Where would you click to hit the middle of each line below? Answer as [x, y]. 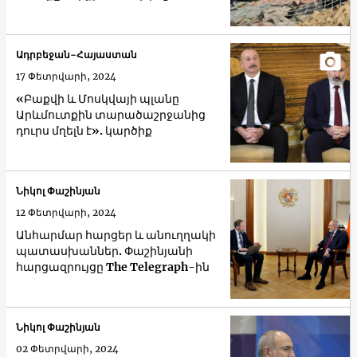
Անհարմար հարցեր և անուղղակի [116, 235]
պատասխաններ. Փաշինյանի [104, 251]
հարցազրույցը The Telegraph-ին [113, 267]
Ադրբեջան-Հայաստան [76, 55]
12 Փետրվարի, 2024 [66, 213]
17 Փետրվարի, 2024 [66, 76]
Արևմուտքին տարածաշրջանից [111, 115]
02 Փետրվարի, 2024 [67, 349]
